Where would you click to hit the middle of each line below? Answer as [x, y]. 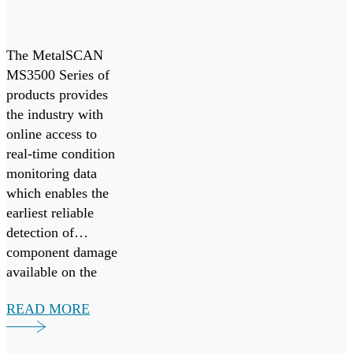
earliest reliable [50, 212]
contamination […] [61, 22]
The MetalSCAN [55, 55]
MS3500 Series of [58, 74]
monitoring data [52, 173]
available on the [52, 271]
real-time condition [61, 153]
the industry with [55, 114]
